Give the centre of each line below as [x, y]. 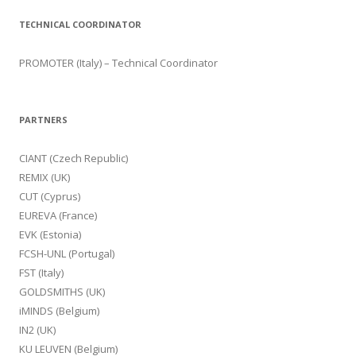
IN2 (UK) [37, 330]
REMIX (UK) [44, 177]
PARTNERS [43, 120]
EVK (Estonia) [50, 234]
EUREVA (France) [58, 215]
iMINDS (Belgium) [59, 311]
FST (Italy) [41, 273]
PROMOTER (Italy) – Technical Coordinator [118, 63]
